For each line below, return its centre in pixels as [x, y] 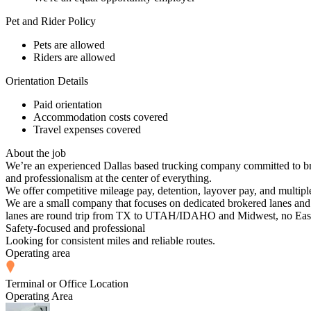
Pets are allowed [69, 44]
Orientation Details [47, 81]
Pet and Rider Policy [51, 21]
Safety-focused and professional [75, 228]
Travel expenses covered [87, 129]
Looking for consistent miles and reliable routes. [110, 240]
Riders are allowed [74, 57]
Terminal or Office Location [67, 283]
